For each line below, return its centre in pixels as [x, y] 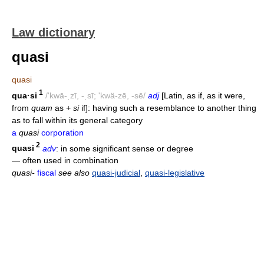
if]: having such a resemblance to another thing [168, 108]
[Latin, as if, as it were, [202, 95]
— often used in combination [65, 161]
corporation [62, 132]
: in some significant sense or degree [125, 148]
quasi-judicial [116, 173]
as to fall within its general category [77, 120]
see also [74, 173]
